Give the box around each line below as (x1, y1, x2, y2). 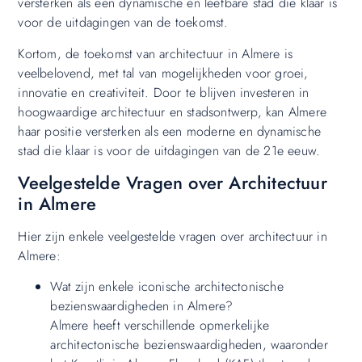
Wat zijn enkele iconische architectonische (50, 277, 284, 297)
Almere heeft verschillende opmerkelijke (50, 316, 270, 335)
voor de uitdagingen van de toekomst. (18, 13, 229, 32)
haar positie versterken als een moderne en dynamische (18, 121, 321, 141)
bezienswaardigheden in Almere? (50, 297, 234, 316)
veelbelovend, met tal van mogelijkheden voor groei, (18, 63, 309, 82)
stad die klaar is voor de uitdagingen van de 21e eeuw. (18, 141, 321, 160)
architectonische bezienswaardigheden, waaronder (50, 335, 328, 355)
